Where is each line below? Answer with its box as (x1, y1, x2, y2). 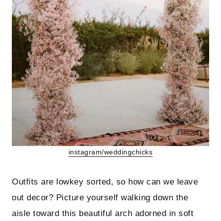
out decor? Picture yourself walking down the (12, 193, 188, 203)
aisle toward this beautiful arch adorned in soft (12, 209, 194, 219)
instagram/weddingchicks (68, 148, 153, 156)
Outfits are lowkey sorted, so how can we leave (12, 177, 198, 187)
